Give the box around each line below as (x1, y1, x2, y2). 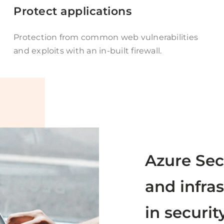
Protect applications (13, 4, 132, 17)
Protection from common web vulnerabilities (13, 32, 198, 42)
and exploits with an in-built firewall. (13, 45, 162, 55)
